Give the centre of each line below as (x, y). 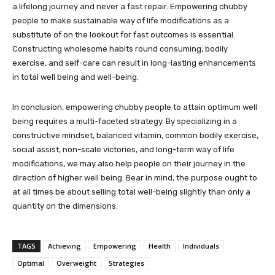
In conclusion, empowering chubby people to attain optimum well (135, 107)
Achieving (64, 246)
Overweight (76, 263)
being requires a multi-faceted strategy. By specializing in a (125, 121)
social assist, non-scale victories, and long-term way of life (123, 149)
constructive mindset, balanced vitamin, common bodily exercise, (135, 135)
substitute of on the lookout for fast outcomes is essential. (124, 34)
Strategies (126, 263)
